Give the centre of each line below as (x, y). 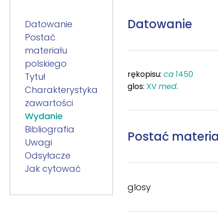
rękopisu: (145, 74)
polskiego (46, 64)
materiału (46, 50)
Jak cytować (53, 169)
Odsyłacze (48, 155)
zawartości (49, 103)
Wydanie (44, 116)
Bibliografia (50, 129)
